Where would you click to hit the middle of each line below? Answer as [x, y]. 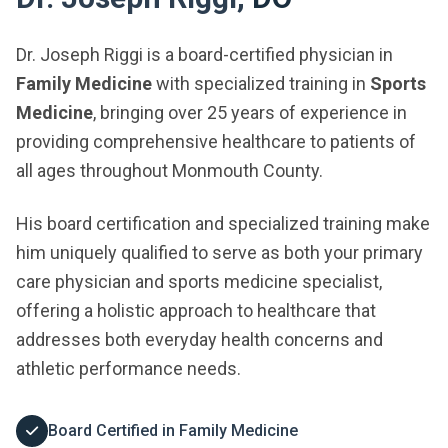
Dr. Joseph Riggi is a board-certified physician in [204, 54]
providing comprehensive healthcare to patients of [216, 141]
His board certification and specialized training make [223, 223]
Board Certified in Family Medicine [173, 430]
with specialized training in [261, 83]
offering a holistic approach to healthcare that [196, 310]
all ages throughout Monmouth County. [169, 170]
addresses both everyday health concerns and [199, 339]
